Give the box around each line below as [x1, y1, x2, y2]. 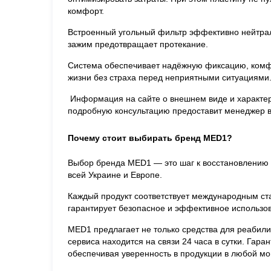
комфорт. [68, 5, 104, 16]
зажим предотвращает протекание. [68, 39, 208, 49]
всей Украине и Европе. [68, 169, 162, 180]
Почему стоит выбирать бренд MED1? [68, 132, 232, 143]
